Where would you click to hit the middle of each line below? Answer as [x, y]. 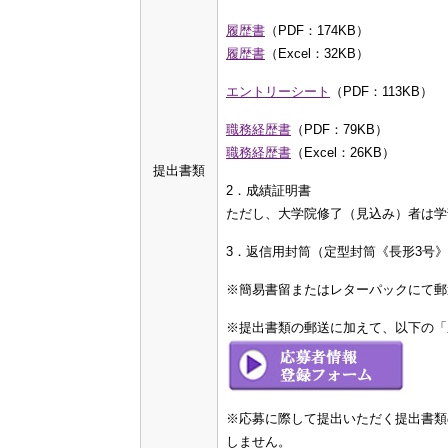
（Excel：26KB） [343, 152]
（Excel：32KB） [317, 53]
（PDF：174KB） [317, 30]
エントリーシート [278, 91]
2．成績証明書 [268, 190]
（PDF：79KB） [339, 129]
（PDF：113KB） [381, 91]
